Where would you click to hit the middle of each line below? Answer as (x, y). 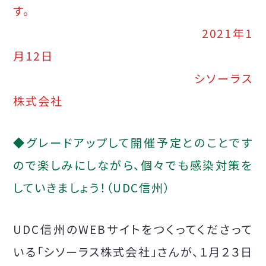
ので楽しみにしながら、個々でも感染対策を (133, 165)
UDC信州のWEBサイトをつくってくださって (133, 229)
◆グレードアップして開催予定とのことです (133, 143)
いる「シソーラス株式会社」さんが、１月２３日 (133, 252)
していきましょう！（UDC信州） (92, 188)
